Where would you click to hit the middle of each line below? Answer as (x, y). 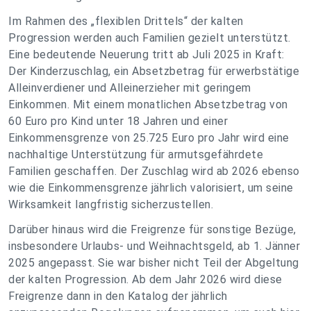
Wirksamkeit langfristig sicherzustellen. (111, 204)
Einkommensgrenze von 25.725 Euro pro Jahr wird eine (149, 138)
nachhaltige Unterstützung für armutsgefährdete (136, 154)
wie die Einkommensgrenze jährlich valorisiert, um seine (151, 188)
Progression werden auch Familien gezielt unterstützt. (150, 38)
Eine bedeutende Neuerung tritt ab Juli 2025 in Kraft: (146, 54)
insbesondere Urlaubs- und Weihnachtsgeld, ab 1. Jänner (154, 246)
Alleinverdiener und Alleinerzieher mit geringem (130, 88)
